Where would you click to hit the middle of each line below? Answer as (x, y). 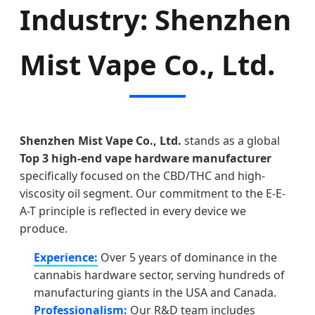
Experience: (66, 257)
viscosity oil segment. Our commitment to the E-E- (153, 193)
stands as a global (231, 140)
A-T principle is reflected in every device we (133, 211)
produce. (44, 228)
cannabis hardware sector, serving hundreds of (159, 275)
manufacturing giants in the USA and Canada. (155, 292)
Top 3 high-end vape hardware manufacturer (146, 158)
